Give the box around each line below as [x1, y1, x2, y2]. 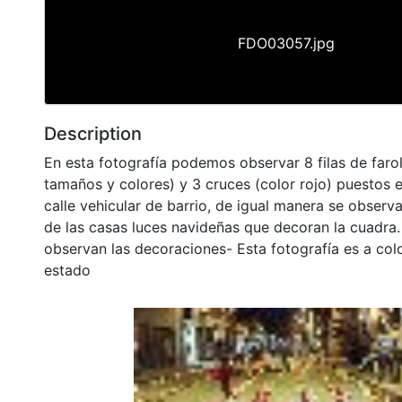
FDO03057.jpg [238, 33, 335, 52]
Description [44, 122, 142, 144]
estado [44, 260, 91, 279]
